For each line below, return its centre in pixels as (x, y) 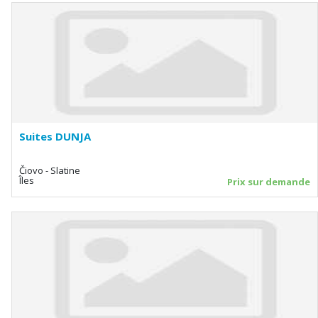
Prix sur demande (269, 181)
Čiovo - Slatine (50, 170)
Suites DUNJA (55, 136)
